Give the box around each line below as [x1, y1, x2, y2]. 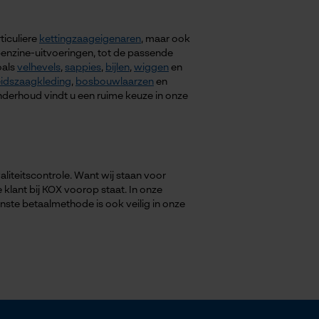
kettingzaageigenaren [39, 34, 141, 44]
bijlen [105, 63, 130, 73]
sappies [65, 63, 101, 73]
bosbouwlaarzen [75, 77, 154, 87]
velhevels [17, 63, 61, 73]
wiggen [134, 63, 169, 73]
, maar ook [141, 34, 190, 44]
